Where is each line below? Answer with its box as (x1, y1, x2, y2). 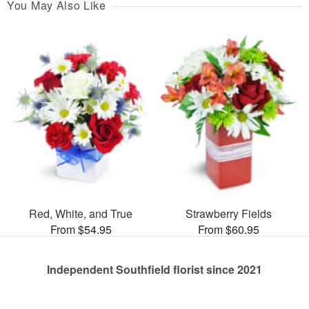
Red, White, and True (29, 205, 132, 221)
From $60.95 (197, 221, 259, 237)
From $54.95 (50, 221, 112, 237)
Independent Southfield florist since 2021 (47, 261, 262, 277)
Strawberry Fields (185, 205, 272, 221)
